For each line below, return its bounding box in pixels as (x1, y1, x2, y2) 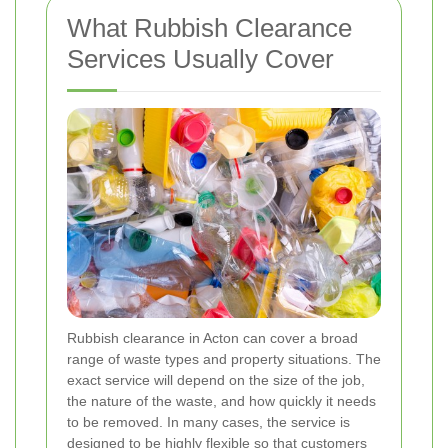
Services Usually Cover (67, 44, 334, 75)
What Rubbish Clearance (67, 13, 352, 44)
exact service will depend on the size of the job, (67, 371, 365, 388)
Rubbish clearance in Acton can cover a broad (67, 329, 358, 346)
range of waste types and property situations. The (67, 350, 381, 367)
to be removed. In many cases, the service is (67, 413, 350, 430)
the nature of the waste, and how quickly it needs (67, 392, 376, 409)
